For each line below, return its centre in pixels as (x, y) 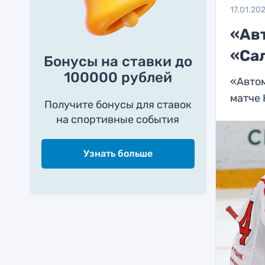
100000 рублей (118, 77)
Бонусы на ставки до (118, 62)
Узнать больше (118, 153)
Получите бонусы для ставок (118, 105)
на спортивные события (118, 119)
